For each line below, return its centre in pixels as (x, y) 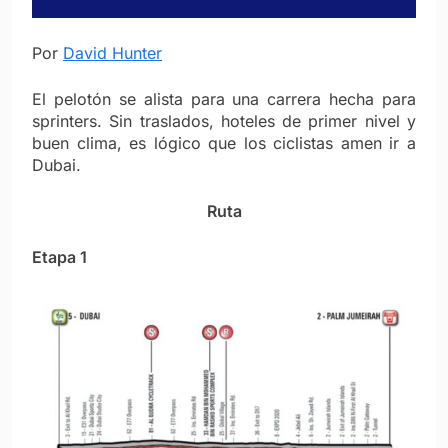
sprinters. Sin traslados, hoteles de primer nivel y (224, 121)
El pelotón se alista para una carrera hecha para (224, 99)
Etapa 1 (59, 257)
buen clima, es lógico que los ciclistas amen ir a (224, 143)
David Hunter (112, 53)
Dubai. (56, 165)
